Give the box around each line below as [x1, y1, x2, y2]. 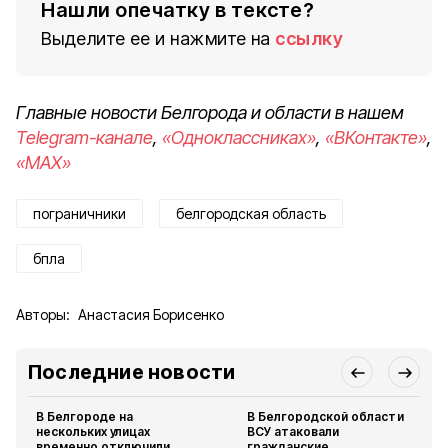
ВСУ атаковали [247, 424, 340, 439]
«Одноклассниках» [162, 127, 316, 148]
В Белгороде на [36, 409, 134, 424]
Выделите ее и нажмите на [41, 28, 271, 49]
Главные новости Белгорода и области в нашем [16, 102, 404, 123]
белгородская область [176, 205, 326, 222]
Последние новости [28, 360, 236, 384]
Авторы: [16, 306, 70, 323]
